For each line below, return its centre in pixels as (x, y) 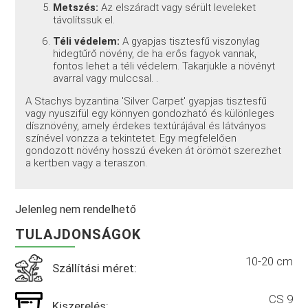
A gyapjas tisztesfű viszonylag (190, 42)
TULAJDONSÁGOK (78, 234)
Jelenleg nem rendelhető (76, 209)
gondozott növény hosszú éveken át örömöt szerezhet (154, 151)
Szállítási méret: (95, 268)
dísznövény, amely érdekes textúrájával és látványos (146, 126)
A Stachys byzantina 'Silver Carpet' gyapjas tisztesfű (146, 101)
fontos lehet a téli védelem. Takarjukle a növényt (164, 66)
